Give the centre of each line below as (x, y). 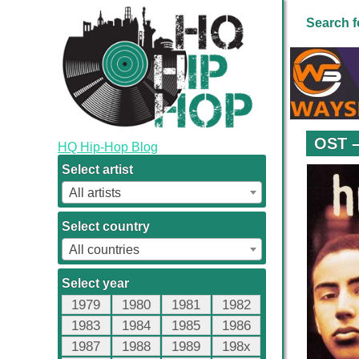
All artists (95, 192)
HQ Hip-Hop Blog (108, 147)
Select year (95, 283)
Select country (106, 226)
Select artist (97, 169)
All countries (104, 249)
